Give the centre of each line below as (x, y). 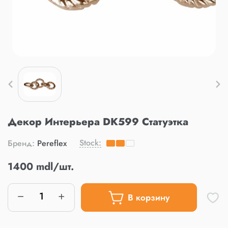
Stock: (90, 142)
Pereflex (51, 143)
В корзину (149, 197)
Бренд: (21, 143)
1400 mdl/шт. (41, 166)
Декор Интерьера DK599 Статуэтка (98, 122)
